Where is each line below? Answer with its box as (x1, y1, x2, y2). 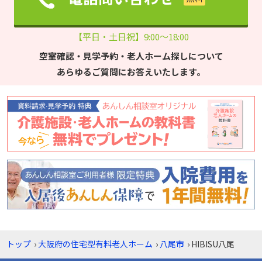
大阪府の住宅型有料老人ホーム (37, 238, 153, 250)
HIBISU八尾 (191, 238, 235, 250)
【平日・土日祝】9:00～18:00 (73, 30, 189, 43)
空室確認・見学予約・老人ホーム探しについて (39, 49, 223, 62)
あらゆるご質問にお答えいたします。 (57, 65, 205, 78)
